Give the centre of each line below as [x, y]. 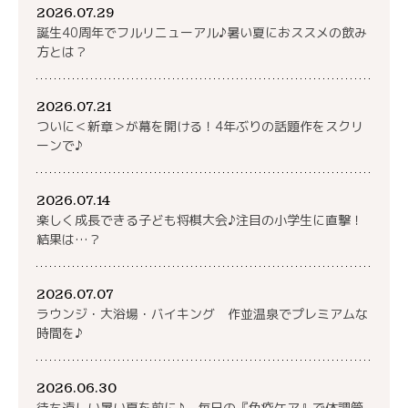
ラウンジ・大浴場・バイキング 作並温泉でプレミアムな [202, 314]
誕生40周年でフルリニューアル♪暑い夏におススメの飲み [202, 33]
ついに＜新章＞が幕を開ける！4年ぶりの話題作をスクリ [200, 127]
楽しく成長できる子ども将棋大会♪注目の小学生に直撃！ [200, 220]
